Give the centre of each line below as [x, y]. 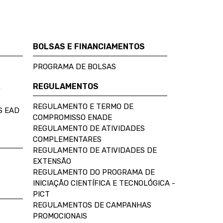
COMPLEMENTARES [67, 139]
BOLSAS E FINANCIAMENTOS [89, 47]
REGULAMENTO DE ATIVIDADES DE [95, 150]
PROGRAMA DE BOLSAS [74, 67]
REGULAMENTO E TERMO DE [83, 107]
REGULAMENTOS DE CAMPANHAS [92, 205]
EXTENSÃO [52, 161]
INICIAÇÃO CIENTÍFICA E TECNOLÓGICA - [104, 183]
